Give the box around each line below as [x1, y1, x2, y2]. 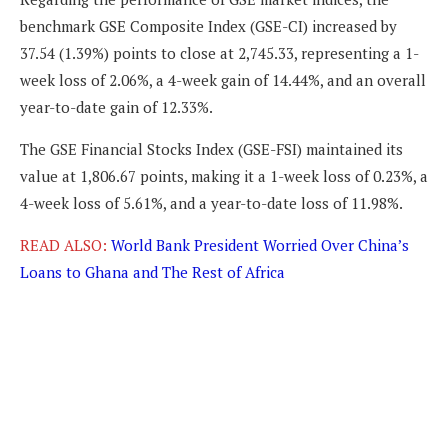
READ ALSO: [20, 235, 111, 256]
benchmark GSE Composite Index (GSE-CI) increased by [20, 16, 397, 37]
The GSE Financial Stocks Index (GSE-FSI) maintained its [20, 139, 403, 160]
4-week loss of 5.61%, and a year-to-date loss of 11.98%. [20, 193, 403, 214]
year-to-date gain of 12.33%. [20, 97, 213, 118]
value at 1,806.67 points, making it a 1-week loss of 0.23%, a [20, 166, 428, 187]
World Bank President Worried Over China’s [111, 235, 409, 256]
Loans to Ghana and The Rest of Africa [20, 262, 285, 283]
